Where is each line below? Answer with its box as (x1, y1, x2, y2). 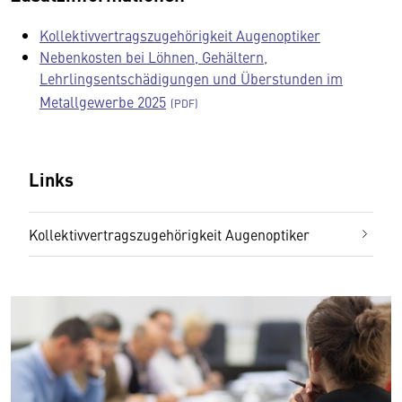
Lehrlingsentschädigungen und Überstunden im (39, 68, 343, 88)
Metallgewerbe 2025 (39, 92, 166, 111)
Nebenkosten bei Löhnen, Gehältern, (39, 47, 267, 66)
